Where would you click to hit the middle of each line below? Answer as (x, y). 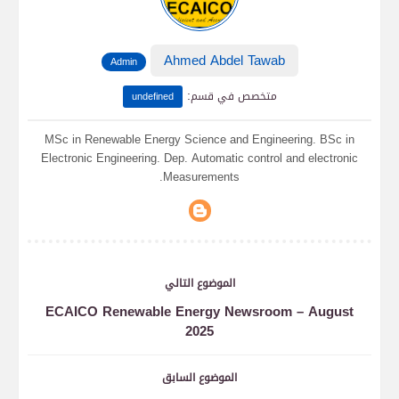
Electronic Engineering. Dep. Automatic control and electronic (199, 158)
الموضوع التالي (199, 283)
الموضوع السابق (199, 378)
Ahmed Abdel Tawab (224, 61)
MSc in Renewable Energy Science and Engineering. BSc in (199, 139)
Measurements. (201, 177)
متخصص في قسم (233, 96)
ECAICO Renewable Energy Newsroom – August (199, 312)
